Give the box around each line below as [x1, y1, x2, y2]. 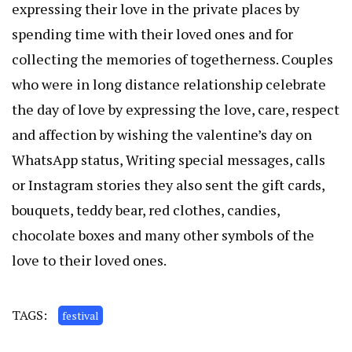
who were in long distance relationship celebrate [12, 75, 326, 93]
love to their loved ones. [12, 251, 167, 269]
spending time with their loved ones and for [12, 24, 293, 43]
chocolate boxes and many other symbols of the [12, 225, 314, 244]
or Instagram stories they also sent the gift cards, [12, 175, 324, 194]
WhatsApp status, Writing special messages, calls [12, 150, 325, 169]
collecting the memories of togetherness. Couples [12, 49, 333, 68]
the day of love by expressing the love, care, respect [12, 100, 339, 119]
